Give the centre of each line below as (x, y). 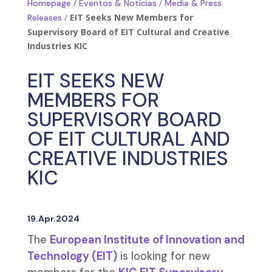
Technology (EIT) (72, 256)
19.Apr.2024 (53, 219)
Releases (44, 18)
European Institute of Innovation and (147, 240)
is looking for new (163, 256)
